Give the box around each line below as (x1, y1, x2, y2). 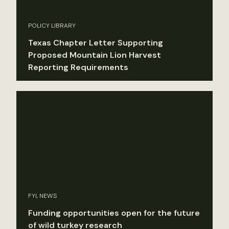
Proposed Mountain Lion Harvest (28, 49, 161, 60)
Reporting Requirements (28, 61, 128, 73)
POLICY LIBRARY (28, 21, 76, 30)
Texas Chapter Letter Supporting (28, 37, 163, 48)
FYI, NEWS (28, 191, 57, 200)
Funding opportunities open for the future (28, 207, 200, 218)
